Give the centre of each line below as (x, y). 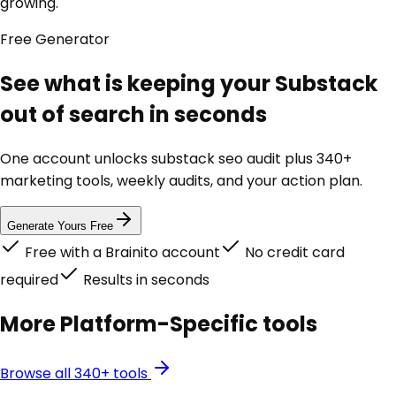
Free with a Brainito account (121, 252)
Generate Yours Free (60, 225)
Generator (72, 40)
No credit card (293, 252)
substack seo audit (216, 158)
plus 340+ (316, 158)
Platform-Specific (159, 324)
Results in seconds (145, 279)
